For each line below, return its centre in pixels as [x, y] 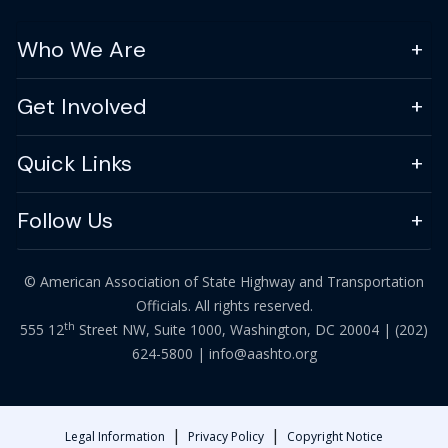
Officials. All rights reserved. [224, 305]
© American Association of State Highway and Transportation [224, 281]
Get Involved [82, 106]
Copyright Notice [335, 437]
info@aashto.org [262, 353]
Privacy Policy [226, 437]
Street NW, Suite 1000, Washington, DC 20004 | [235, 329]
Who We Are [81, 49]
